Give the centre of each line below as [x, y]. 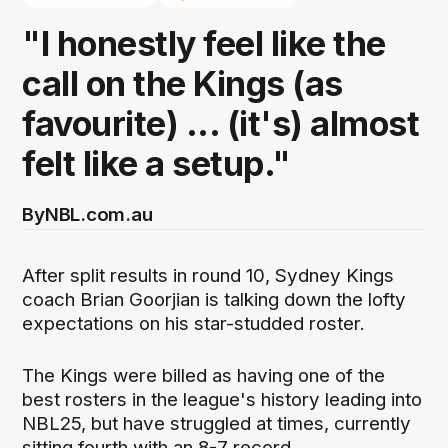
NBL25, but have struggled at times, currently [217, 423]
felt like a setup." [156, 163]
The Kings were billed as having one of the [204, 375]
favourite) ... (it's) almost [221, 123]
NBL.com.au [98, 214]
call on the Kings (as [182, 83]
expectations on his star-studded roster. [194, 323]
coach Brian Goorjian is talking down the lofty [214, 299]
